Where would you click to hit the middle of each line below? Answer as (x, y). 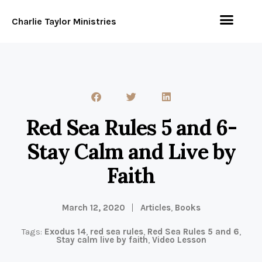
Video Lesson (179, 239)
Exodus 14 (65, 231)
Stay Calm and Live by (131, 151)
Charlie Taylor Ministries (64, 21)
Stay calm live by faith (102, 239)
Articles (155, 207)
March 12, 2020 (93, 207)
